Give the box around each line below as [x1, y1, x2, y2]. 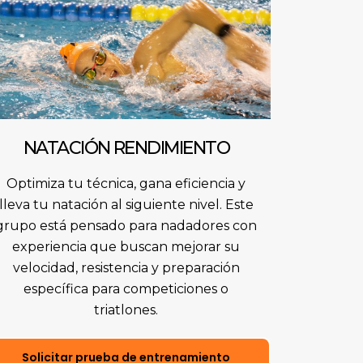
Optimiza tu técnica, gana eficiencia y [6, 176, 246, 192]
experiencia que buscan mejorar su [12, 239, 241, 255]
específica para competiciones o [23, 281, 229, 297]
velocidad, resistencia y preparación [12, 260, 240, 276]
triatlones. [94, 302, 159, 318]
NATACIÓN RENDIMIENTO [23, 137, 230, 160]
